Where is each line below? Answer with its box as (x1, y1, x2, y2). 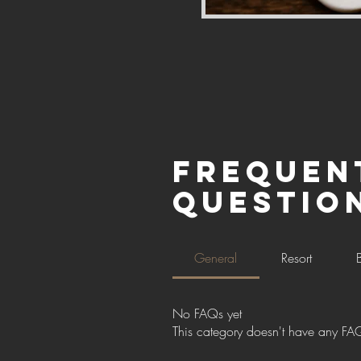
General (194, 249, 238, 267)
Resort (281, 249, 313, 267)
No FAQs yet (172, 305, 242, 322)
